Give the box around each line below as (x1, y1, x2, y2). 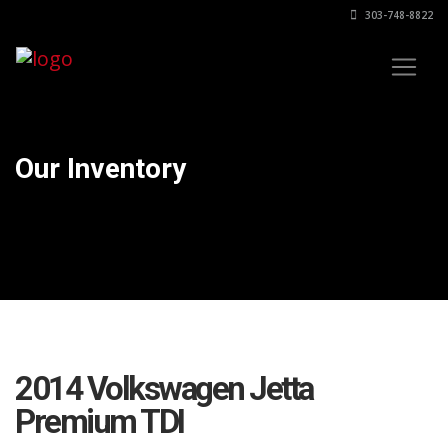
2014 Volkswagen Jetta (15, 369, 313, 408)
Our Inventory (15, 152, 186, 185)
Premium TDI (15, 402, 184, 441)
